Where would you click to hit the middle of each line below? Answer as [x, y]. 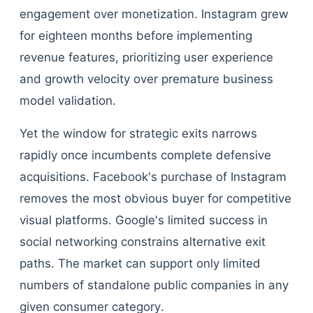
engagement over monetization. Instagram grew [154, 14]
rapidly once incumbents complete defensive [145, 155]
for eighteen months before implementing [136, 36]
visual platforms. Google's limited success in [144, 220]
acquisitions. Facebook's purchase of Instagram [153, 177]
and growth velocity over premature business [146, 79]
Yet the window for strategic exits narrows [138, 133]
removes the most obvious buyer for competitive [155, 198]
